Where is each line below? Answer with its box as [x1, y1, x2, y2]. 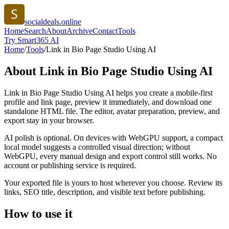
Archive [66, 27, 93, 35]
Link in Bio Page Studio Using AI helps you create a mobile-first [4, 88, 213, 97]
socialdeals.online [25, 17, 81, 26]
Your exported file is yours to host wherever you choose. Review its [4, 178, 222, 187]
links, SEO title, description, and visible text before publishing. [4, 187, 205, 196]
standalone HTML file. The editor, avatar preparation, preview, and [4, 106, 220, 116]
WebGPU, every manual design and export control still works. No [4, 151, 217, 161]
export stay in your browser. [4, 116, 94, 125]
